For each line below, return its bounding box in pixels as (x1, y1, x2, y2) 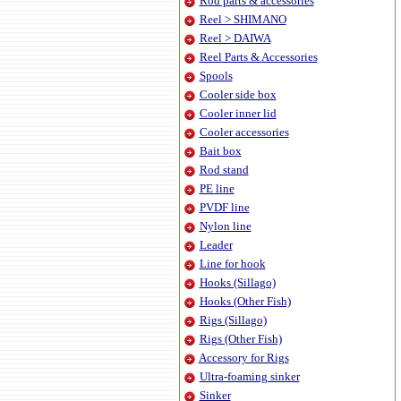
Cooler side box (199, 88, 277, 101)
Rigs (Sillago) (199, 313, 267, 327)
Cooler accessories (199, 125, 289, 139)
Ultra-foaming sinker (199, 370, 300, 383)
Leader (199, 238, 233, 252)
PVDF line (199, 200, 250, 214)
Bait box (199, 144, 242, 158)
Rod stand (199, 163, 249, 176)
